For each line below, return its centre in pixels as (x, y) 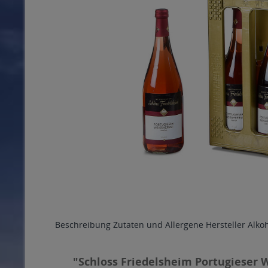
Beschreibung (83, 225)
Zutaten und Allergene (158, 225)
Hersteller (226, 225)
